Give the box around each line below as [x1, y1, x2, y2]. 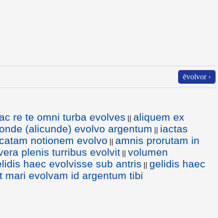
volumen [128, 146, 168, 158]
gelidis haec [149, 158, 205, 169]
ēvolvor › [183, 73, 211, 81]
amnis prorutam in [115, 135, 200, 146]
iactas [160, 123, 188, 134]
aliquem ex [133, 111, 184, 123]
